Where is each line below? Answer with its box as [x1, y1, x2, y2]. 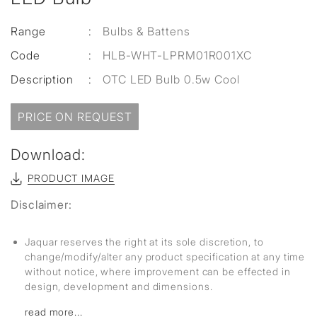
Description [11, 72, 74, 86]
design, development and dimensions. [25, 280, 213, 292]
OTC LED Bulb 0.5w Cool [103, 72, 240, 86]
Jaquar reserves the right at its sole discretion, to [25, 236, 264, 248]
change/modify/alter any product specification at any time [25, 250, 306, 263]
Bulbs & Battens [103, 24, 190, 38]
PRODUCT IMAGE [28, 172, 115, 184]
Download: [11, 146, 86, 163]
